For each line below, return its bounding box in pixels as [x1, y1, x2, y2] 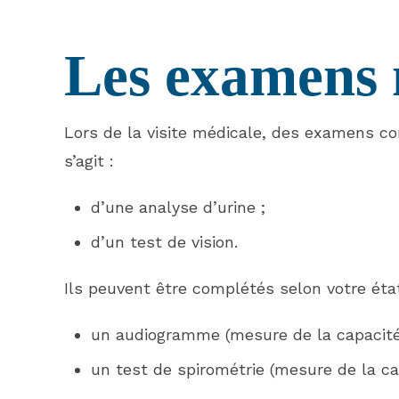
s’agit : [64, 151, 114, 170]
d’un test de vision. [91, 232, 238, 251]
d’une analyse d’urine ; [91, 198, 265, 216]
